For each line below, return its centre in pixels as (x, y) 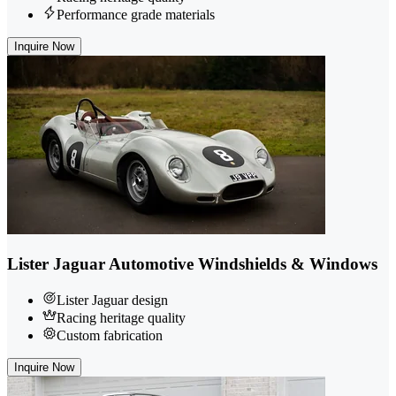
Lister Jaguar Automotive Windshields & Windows (192, 263)
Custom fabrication (110, 335)
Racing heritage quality (121, 317)
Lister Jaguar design (112, 300)
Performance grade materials (136, 15)
